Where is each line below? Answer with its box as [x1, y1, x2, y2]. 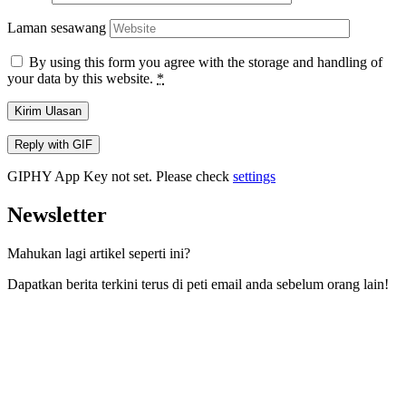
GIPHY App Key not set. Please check [7, 168, 233, 184]
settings [233, 168, 275, 184]
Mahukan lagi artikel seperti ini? [7, 245, 190, 261]
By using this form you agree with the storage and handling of [29, 53, 382, 70]
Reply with [14, 137, 72, 151]
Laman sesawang [7, 19, 106, 35]
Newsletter [7, 202, 107, 227]
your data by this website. [7, 70, 157, 86]
